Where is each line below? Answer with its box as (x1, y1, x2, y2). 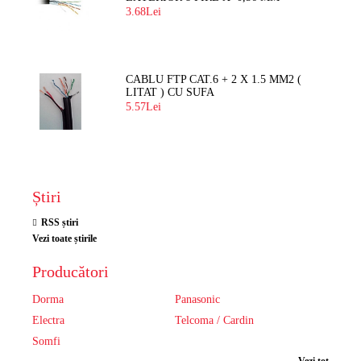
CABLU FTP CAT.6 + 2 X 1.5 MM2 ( (126, 73, 302, 86)
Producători (32, 263, 109, 281)
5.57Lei (126, 101, 162, 114)
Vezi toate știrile (32, 233, 97, 245)
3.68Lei (126, 6, 162, 19)
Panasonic (174, 293, 220, 306)
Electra (32, 314, 64, 327)
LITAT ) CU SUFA (126, 86, 215, 99)
